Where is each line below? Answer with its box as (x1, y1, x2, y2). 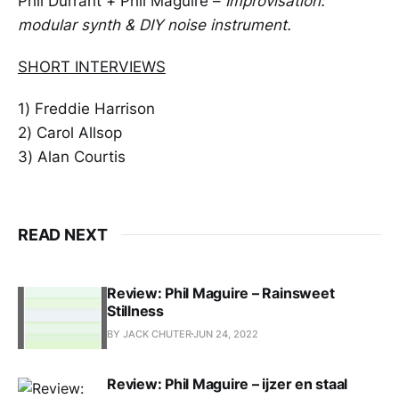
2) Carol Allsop (18, 123, 122, 142)
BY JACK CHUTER (107, 327, 191, 340)
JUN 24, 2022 (193, 327, 258, 340)
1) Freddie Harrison (18, 99, 155, 118)
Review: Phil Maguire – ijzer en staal (107, 374, 348, 393)
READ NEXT (18, 224, 108, 244)
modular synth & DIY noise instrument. (18, 15, 291, 34)
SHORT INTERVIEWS (18, 57, 166, 76)
